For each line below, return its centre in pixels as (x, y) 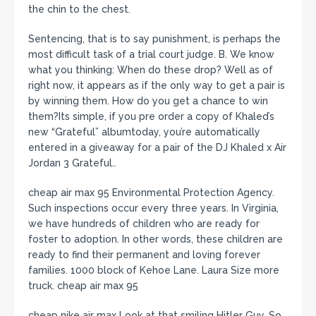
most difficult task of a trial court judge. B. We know (151, 54)
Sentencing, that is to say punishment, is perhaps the (154, 38)
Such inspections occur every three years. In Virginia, (153, 208)
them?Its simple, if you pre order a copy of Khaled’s (151, 116)
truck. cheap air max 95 (83, 285)
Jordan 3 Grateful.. (72, 163)
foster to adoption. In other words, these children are (156, 239)
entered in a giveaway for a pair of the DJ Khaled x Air (157, 147)
